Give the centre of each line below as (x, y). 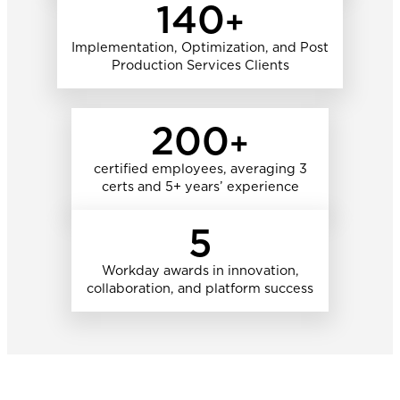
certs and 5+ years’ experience (200, 187)
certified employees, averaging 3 (200, 169)
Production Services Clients (200, 64)
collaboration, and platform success (200, 288)
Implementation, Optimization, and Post (200, 46)
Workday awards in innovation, (200, 271)
